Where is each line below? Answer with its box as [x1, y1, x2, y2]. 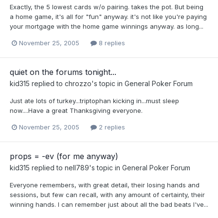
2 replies [97, 123, 125, 131]
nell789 [65, 163, 89, 172]
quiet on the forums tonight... [10, 67, 116, 77]
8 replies [97, 38, 125, 47]
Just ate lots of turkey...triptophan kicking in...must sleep [10, 96, 179, 105]
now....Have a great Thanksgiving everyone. [10, 106, 143, 114]
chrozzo [65, 79, 91, 88]
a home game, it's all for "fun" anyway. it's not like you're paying [10, 12, 207, 20]
